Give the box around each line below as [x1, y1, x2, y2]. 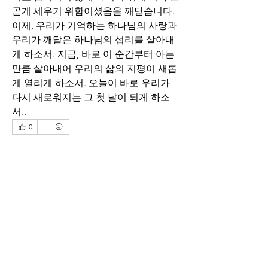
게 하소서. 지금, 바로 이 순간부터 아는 [12, 48, 175, 60]
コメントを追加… [22, 160, 89, 172]
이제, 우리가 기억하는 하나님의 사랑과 [12, 20, 177, 32]
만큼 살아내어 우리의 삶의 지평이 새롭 [12, 63, 177, 75]
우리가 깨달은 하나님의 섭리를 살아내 [12, 34, 175, 46]
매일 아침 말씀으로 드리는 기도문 [12, 225, 156, 237]
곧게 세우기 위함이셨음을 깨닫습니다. [12, 5, 175, 17]
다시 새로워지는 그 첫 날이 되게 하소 [12, 92, 170, 103]
